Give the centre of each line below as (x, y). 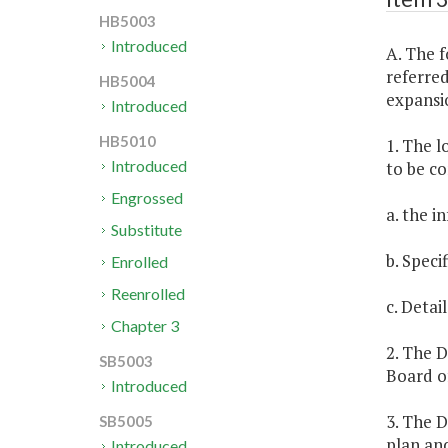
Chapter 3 (145, 326)
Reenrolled (148, 294)
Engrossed (147, 198)
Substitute (147, 230)
